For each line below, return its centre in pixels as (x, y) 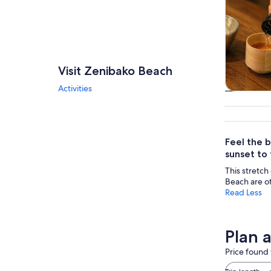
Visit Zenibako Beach (115, 71)
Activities (75, 88)
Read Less (243, 192)
